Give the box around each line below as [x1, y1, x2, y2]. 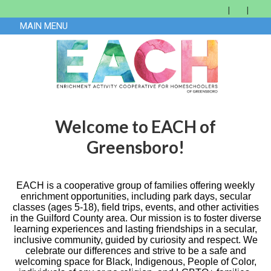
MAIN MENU [17, 21, 68, 31]
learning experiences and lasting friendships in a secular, [14, 223, 257, 234]
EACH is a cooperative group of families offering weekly [16, 180, 255, 191]
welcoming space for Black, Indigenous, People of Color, [15, 256, 256, 267]
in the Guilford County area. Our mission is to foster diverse [10, 212, 261, 223]
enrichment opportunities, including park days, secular [20, 191, 251, 201]
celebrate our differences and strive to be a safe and [25, 245, 246, 256]
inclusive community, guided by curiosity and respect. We [13, 234, 258, 245]
